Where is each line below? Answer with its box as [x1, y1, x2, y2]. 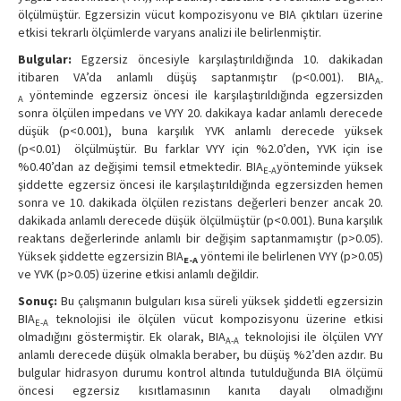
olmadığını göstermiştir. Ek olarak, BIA [18, 328, 226, 345]
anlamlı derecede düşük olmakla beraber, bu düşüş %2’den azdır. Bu [18, 346, 383, 363]
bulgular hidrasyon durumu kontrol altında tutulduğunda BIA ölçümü [18, 363, 383, 380]
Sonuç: [18, 292, 57, 309]
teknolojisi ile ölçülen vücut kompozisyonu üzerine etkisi [48, 310, 383, 327]
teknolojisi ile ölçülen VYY [239, 328, 383, 345]
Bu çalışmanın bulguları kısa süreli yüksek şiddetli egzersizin [57, 292, 383, 309]
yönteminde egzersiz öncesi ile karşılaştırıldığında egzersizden [23, 86, 383, 103]
